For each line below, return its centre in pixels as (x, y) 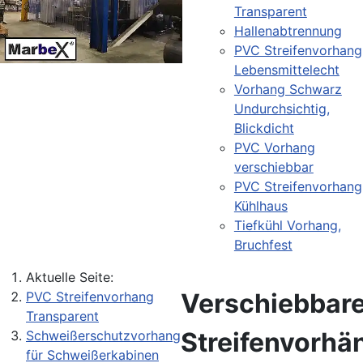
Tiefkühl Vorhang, (287, 225)
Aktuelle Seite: (74, 277)
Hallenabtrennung (288, 30)
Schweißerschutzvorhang (103, 335)
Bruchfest (263, 244)
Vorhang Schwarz (288, 89)
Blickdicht (264, 128)
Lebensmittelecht (286, 69)
